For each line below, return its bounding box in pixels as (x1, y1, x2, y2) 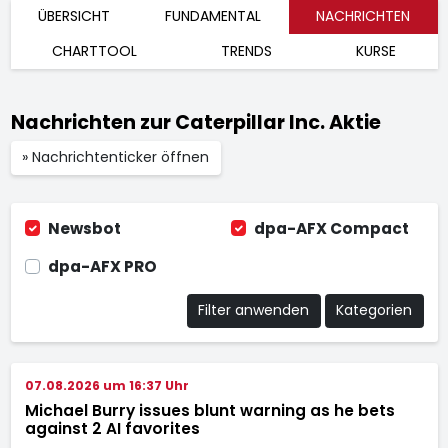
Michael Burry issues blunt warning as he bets (24, 399, 395, 421)
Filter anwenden (198, 300, 309, 321)
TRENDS (221, 41, 272, 61)
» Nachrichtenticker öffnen (22, 147, 209, 168)
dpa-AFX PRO (47, 256, 157, 278)
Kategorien (336, 300, 412, 321)
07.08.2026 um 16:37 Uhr (24, 376, 189, 394)
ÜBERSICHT (38, 6, 110, 26)
